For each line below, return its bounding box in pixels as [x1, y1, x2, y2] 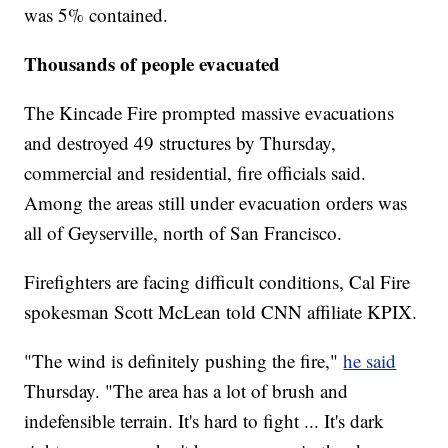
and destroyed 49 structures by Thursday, [24, 130, 337, 156]
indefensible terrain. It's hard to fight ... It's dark [24, 408, 385, 434]
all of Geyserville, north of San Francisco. [24, 220, 343, 246]
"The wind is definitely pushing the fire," [24, 348, 344, 374]
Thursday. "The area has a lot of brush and [24, 378, 349, 404]
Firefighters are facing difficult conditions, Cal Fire [24, 269, 411, 295]
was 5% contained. [24, 2, 169, 28]
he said [343, 348, 397, 374]
